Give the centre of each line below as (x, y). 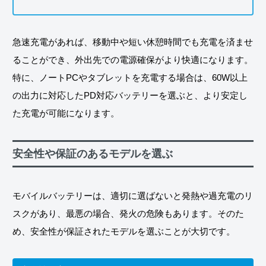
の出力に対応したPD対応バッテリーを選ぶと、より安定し (130, 96)
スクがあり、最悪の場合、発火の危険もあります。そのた (128, 213)
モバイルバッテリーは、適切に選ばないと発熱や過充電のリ (133, 195)
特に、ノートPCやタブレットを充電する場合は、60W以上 (130, 78)
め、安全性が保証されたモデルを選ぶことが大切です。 (124, 231)
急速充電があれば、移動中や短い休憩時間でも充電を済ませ (133, 42)
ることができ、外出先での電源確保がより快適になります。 (133, 60)
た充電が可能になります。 (66, 113)
